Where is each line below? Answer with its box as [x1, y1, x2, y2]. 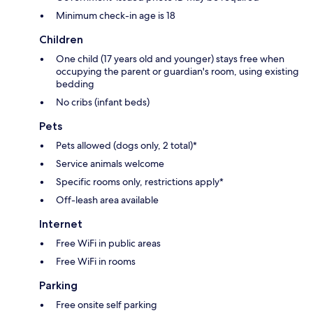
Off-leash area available [56, 194, 159, 207]
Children [39, 33, 83, 47]
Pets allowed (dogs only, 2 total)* [56, 139, 197, 152]
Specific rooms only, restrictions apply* [56, 175, 224, 189]
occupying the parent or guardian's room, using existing [56, 65, 299, 78]
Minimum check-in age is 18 [56, 9, 175, 22]
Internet [39, 217, 82, 231]
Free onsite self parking [56, 298, 157, 312]
